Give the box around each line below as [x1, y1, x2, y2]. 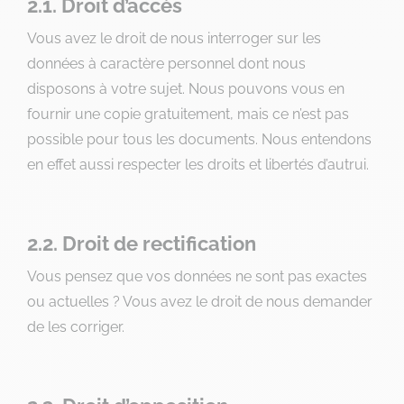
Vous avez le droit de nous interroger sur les [27, 30, 321, 47]
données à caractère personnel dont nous [27, 55, 306, 72]
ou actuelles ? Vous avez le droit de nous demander [27, 293, 372, 310]
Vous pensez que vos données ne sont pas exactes [27, 268, 367, 285]
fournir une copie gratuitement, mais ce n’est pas [27, 106, 349, 123]
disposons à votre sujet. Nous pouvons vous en [27, 80, 344, 97]
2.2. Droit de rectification [27, 232, 256, 255]
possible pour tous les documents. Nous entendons [27, 131, 372, 148]
